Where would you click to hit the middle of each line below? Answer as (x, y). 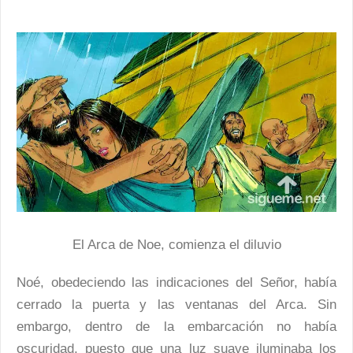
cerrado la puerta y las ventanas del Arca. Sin (176, 305)
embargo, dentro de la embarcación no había (176, 327)
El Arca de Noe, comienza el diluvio (176, 245)
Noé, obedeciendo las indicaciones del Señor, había (176, 283)
